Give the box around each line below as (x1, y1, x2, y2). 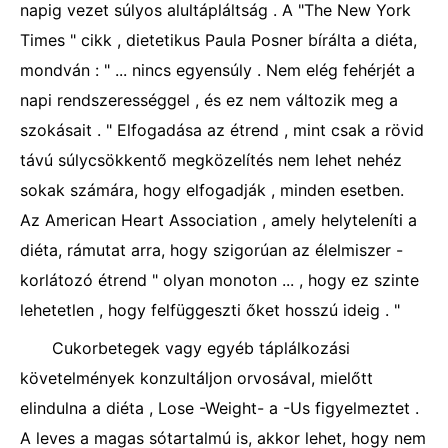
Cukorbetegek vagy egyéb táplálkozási (52, 338, 350, 358)
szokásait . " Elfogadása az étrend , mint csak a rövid (20, 120, 424, 140)
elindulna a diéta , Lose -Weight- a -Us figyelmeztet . (20, 398, 419, 418)
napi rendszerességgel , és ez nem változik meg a (20, 90, 398, 110)
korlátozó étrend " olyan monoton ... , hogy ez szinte (20, 270, 419, 290)
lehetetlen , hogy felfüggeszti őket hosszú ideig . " (20, 300, 400, 320)
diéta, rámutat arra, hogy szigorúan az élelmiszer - (20, 240, 403, 260)
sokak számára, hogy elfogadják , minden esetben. (20, 180, 404, 200)
